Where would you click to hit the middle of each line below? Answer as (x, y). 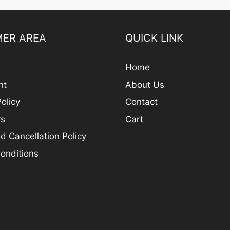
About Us (145, 84)
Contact (141, 102)
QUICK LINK (154, 38)
